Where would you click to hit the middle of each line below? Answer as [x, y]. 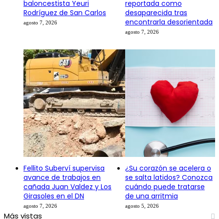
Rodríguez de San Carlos [65, 13]
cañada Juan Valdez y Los [67, 187]
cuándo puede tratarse [165, 187]
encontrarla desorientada [169, 22]
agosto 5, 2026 [142, 206]
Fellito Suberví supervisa [64, 168]
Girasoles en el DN [54, 196]
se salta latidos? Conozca [169, 178]
